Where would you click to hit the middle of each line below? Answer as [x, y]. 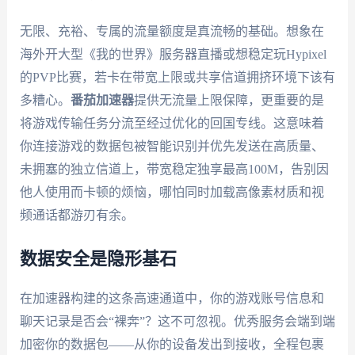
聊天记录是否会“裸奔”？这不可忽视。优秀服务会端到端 [177, 321]
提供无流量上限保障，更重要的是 [229, 100]
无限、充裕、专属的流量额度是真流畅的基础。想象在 [172, 31]
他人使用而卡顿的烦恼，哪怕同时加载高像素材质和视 [172, 192]
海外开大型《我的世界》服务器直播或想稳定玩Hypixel [173, 54]
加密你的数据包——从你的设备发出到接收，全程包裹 [172, 344]
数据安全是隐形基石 [98, 259]
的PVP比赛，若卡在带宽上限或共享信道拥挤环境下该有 [177, 77]
